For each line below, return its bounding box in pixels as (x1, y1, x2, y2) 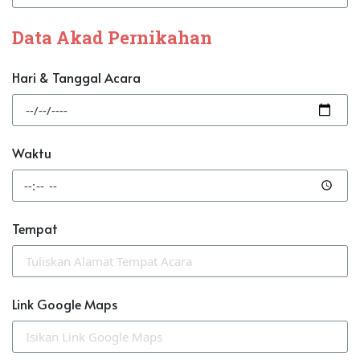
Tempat (12, 219, 58, 238)
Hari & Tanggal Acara (12, 68, 141, 87)
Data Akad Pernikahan (12, 26, 212, 50)
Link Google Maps (12, 295, 117, 313)
